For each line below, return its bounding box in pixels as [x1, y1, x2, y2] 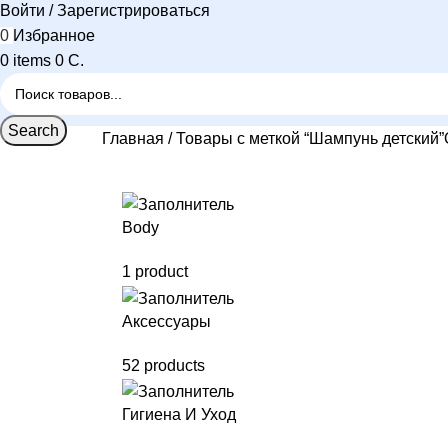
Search [8, 122, 59, 139]
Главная [102, 130, 168, 147]
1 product [122, 263, 188, 281]
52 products [122, 356, 205, 374]
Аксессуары [122, 312, 211, 330]
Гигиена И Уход [122, 405, 236, 423]
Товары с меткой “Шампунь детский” [176, 130, 444, 147]
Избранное [13, 27, 95, 44]
